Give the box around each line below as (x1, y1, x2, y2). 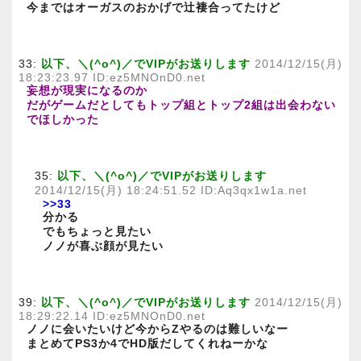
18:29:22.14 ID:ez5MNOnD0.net (19, 309, 205, 322)
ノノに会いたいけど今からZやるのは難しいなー (27, 322, 288, 335)
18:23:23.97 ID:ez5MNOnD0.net (19, 71, 205, 84)
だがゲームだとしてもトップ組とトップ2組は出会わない (27, 98, 336, 111)
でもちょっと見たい (43, 225, 151, 238)
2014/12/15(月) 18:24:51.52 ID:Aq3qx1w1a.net (35, 184, 307, 197)
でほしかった (27, 113, 99, 126)
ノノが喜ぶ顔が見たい (43, 239, 164, 252)
